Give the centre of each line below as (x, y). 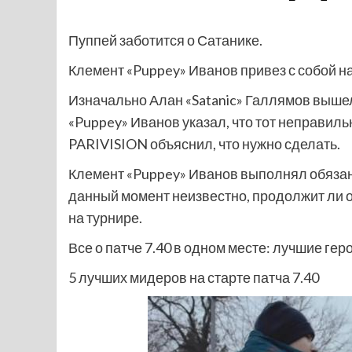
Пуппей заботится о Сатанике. (165, 40)
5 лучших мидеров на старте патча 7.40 (194, 277)
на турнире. (105, 218)
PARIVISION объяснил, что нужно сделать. (204, 144)
